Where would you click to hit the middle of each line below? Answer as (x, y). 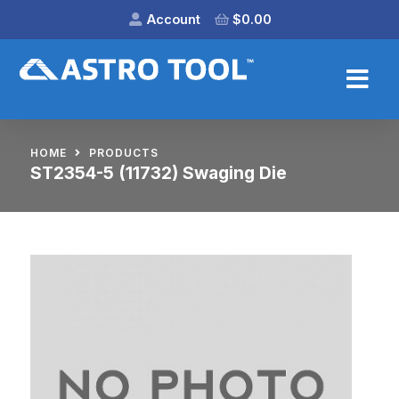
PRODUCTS (123, 153)
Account (173, 19)
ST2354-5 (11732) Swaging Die (158, 173)
